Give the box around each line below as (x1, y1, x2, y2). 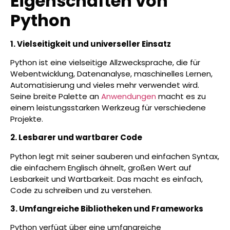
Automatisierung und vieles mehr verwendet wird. (10, 79, 199, 90)
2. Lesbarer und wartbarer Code (10, 132, 142, 143)
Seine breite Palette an (10, 90, 101, 102)
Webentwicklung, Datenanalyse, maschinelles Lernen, (10, 68, 213, 79)
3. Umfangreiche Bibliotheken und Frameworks (10, 203, 203, 215)
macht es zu (156, 90, 206, 102)
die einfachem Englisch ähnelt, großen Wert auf (10, 162, 191, 173)
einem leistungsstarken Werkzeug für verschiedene (10, 102, 206, 113)
